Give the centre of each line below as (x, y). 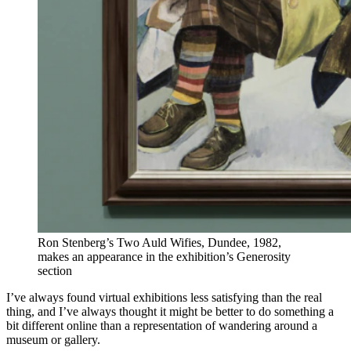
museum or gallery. (53, 340)
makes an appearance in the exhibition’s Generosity (164, 257)
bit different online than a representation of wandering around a (162, 326)
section (55, 271)
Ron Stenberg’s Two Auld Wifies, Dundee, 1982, (159, 243)
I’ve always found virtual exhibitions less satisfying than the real (164, 298)
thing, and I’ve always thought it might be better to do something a (170, 312)
